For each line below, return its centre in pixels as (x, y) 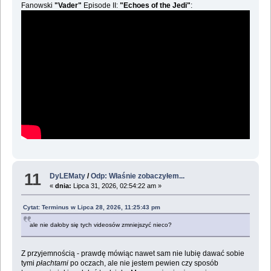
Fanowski (38, 6)
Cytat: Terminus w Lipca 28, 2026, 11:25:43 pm (91, 207)
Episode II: (100, 6)
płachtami (52, 263)
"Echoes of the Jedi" (155, 6)
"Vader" (68, 6)
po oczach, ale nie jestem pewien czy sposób (143, 263)
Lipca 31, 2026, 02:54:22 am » (117, 186)
